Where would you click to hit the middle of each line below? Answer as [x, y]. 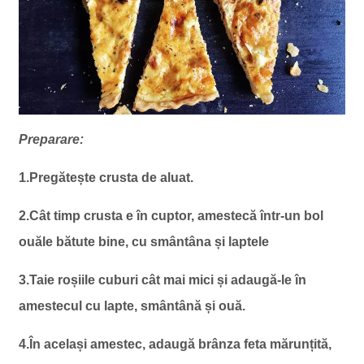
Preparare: [51, 139]
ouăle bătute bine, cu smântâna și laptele [143, 241]
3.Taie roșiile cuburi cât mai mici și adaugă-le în [162, 279]
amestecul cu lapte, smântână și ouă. [132, 305]
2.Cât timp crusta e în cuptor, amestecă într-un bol [171, 215]
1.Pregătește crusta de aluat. [106, 177]
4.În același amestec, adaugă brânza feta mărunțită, [175, 344]
